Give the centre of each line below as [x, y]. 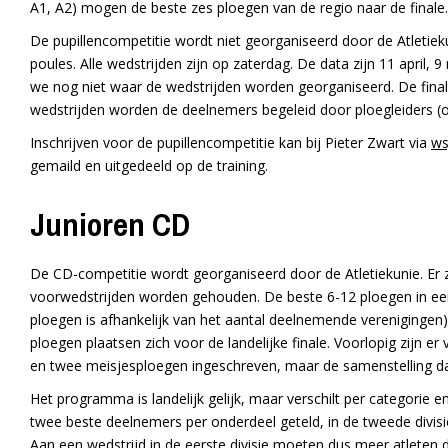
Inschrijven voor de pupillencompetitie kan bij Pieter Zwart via [230, 143]
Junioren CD [110, 225]
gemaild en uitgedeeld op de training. [149, 166]
